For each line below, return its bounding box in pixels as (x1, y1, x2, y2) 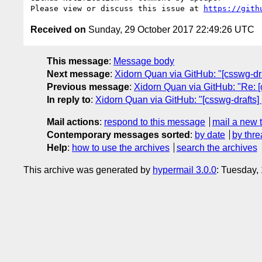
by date (195, 129, 225, 140)
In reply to (47, 94, 91, 105)
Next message (47, 68, 110, 79)
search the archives (176, 142, 257, 153)
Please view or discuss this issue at (30, 4, 204, 13)
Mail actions (47, 116, 99, 127)
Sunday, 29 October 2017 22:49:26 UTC (86, 24, 254, 35)
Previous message (47, 81, 129, 92)
